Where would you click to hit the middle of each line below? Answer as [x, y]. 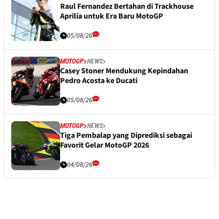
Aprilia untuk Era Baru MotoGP [112, 16]
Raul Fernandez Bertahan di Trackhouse [127, 7]
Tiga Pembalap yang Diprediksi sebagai [126, 136]
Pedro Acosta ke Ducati [99, 81]
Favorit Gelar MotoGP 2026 [105, 145]
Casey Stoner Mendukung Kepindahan [124, 71]
